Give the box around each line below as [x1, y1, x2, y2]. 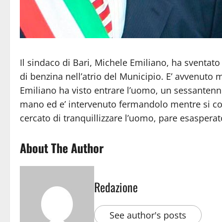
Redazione [94, 177, 138, 196]
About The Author [20, 138, 104, 157]
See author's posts [110, 209, 186, 221]
